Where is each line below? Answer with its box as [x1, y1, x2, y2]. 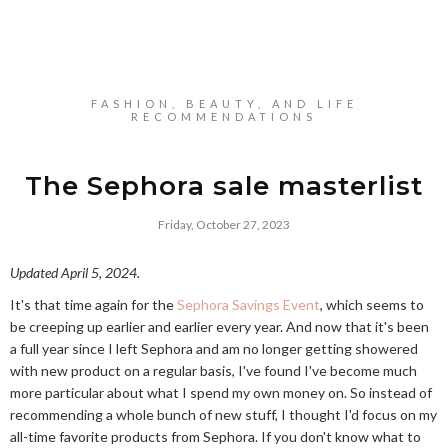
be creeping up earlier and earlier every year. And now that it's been [10, 318, 429, 335]
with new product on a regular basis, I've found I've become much [10, 362, 417, 379]
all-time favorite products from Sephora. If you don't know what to [10, 428, 421, 445]
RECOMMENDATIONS [131, 110, 317, 123]
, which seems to [320, 296, 424, 313]
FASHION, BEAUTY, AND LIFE [90, 97, 358, 110]
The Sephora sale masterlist [25, 170, 423, 202]
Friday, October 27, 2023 [158, 217, 290, 232]
